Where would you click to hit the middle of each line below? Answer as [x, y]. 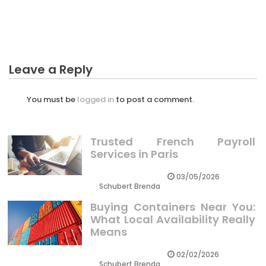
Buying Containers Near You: [173, 207]
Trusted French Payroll [173, 141]
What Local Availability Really [173, 219]
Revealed [31, 16]
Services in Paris [134, 154]
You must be [52, 100]
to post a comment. [154, 100]
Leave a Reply [51, 70]
